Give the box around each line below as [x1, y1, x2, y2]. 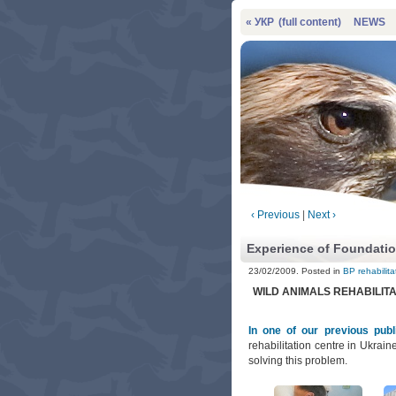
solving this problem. [248, 354, 347, 367]
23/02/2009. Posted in [248, 266, 343, 276]
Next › [308, 209, 336, 221]
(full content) [276, 16, 341, 28]
